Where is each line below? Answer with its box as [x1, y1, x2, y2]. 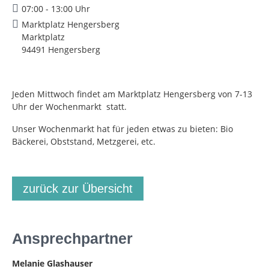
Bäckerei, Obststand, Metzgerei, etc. [12, 135, 156, 147]
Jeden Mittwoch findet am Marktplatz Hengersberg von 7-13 [12, 88, 252, 100]
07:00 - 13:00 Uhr [22, 2, 90, 14]
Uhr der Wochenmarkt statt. [12, 100, 127, 112]
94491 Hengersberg [22, 43, 100, 55]
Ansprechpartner [12, 229, 133, 247]
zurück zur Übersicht [23, 181, 133, 195]
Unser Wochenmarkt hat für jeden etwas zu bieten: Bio [12, 122, 233, 134]
